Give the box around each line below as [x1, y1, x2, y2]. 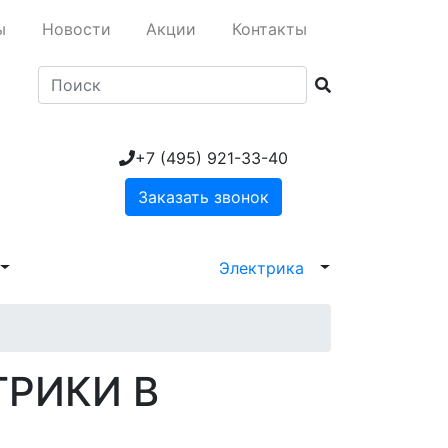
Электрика [219, 257, 305, 278]
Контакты [232, 18, 307, 39]
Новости [41, 18, 111, 39]
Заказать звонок [138, 186, 269, 207]
